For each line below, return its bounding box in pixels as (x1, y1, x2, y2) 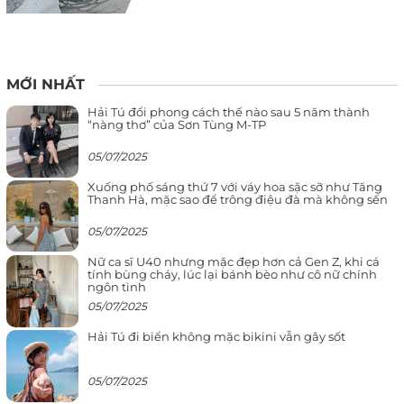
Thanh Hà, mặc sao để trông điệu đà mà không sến (87, 192, 388, 207)
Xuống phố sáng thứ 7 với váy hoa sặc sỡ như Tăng (87, 179, 382, 195)
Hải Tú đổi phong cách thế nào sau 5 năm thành (87, 105, 370, 120)
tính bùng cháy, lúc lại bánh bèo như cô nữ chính (87, 267, 377, 282)
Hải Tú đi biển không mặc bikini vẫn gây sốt (87, 329, 345, 344)
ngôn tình (87, 280, 146, 295)
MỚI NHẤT (6, 76, 85, 94)
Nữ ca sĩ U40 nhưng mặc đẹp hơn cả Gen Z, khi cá (87, 254, 380, 270)
